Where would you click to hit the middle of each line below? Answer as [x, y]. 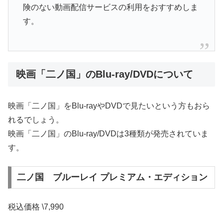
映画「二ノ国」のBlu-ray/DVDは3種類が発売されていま [108, 134]
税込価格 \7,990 [36, 207]
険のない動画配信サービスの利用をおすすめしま [110, 7]
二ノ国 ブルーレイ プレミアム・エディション [112, 177]
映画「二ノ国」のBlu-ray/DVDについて [105, 74]
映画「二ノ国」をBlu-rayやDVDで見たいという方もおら [109, 106]
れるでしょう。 [36, 120]
